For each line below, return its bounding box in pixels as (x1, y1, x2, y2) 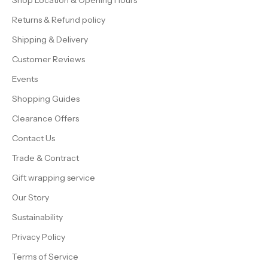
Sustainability (12, 212, 63, 223)
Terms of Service (12, 251, 78, 263)
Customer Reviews (12, 54, 85, 65)
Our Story (12, 192, 49, 203)
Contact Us (12, 133, 55, 144)
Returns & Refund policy (12, 14, 105, 26)
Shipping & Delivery (12, 34, 88, 45)
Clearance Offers (12, 113, 79, 124)
